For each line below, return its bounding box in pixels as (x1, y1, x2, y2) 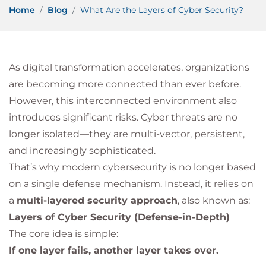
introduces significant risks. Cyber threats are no (9, 112, 237, 123)
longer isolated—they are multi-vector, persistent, (9, 128, 245, 140)
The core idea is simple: (9, 228, 118, 239)
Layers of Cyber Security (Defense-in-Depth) (9, 211, 230, 223)
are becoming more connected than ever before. (9, 78, 241, 90)
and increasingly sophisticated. (9, 145, 156, 156)
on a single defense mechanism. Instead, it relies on (9, 178, 254, 189)
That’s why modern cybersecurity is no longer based (9, 161, 256, 173)
